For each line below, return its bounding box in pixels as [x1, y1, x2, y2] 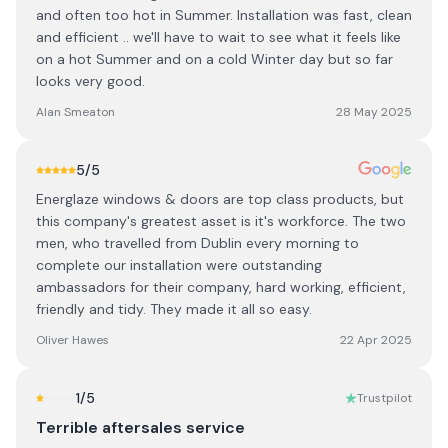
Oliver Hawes [36, 332, 109, 348]
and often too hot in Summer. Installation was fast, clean [36, 6, 412, 24]
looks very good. [36, 72, 145, 90]
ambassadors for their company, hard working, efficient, [36, 278, 406, 296]
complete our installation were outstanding [36, 256, 322, 274]
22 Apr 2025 [340, 332, 412, 348]
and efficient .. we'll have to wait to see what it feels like [36, 28, 401, 46]
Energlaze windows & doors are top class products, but [36, 190, 404, 208]
